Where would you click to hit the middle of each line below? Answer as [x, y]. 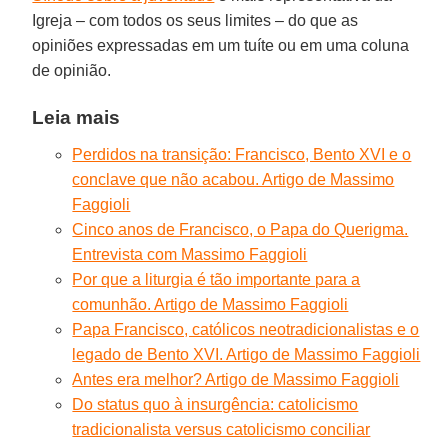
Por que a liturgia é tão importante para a [216, 279]
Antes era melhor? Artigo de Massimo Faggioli [236, 379]
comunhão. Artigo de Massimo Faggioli [210, 304]
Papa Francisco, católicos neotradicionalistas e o [246, 329]
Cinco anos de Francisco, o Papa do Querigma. [240, 229]
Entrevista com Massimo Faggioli [190, 254]
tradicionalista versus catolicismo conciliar [221, 429]
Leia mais [76, 117]
